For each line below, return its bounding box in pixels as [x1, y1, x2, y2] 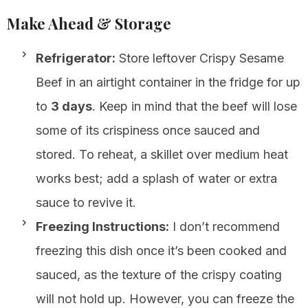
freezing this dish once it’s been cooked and [36, 243, 287, 258]
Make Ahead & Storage [7, 12, 171, 34]
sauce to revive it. [36, 195, 136, 210]
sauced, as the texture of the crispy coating [36, 267, 282, 282]
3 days [51, 98, 92, 113]
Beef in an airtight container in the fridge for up [36, 74, 300, 89]
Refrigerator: [36, 50, 115, 65]
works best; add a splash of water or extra [36, 170, 277, 186]
